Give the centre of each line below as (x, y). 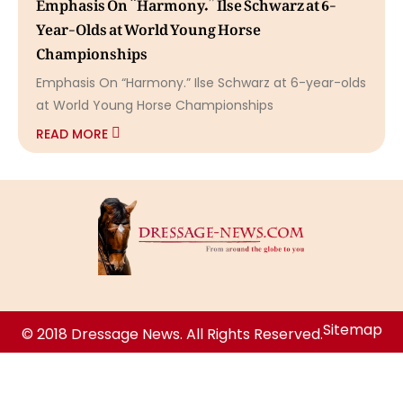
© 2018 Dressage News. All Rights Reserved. (172, 334)
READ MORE (72, 134)
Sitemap (352, 330)
